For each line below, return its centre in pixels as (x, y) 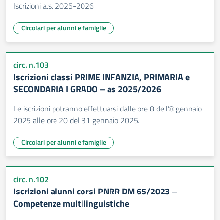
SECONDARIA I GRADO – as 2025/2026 (87, 89)
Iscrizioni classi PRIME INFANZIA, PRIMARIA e (101, 77)
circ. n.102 (31, 179)
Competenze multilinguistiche (71, 204)
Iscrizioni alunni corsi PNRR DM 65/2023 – (95, 191)
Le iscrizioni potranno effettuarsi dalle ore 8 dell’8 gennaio (108, 109)
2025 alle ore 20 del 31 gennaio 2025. (76, 120)
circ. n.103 (31, 65)
